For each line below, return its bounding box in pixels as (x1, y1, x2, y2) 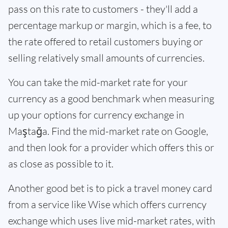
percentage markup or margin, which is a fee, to (8, 19, 212, 32)
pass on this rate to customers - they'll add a (8, 3, 198, 15)
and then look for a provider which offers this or (8, 141, 214, 154)
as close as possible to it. (8, 157, 113, 170)
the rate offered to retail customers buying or (8, 35, 203, 48)
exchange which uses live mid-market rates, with (8, 214, 215, 227)
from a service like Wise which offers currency (8, 198, 207, 211)
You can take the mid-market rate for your (8, 76, 188, 89)
